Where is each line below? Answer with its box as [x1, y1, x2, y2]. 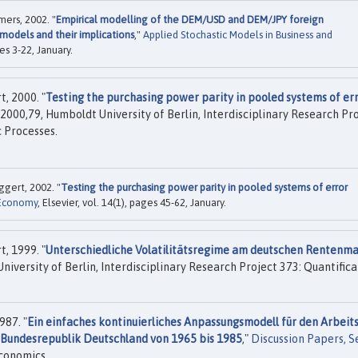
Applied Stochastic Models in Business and [143, 28, 332, 41]
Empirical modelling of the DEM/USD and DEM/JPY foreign [56, 13, 324, 26]
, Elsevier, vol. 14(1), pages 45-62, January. [38, 197, 226, 209]
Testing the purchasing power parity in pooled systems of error [61, 181, 348, 194]
